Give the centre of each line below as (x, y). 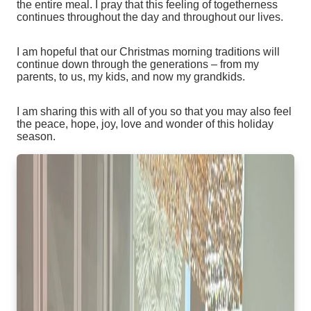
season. (39, 137)
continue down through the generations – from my (138, 65)
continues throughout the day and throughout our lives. (153, 17)
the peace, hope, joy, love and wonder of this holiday (145, 124)
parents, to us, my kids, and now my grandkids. (135, 77)
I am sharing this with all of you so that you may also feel (154, 112)
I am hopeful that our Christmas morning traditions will (148, 52)
